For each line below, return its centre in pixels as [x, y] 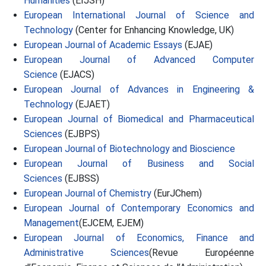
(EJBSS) [81, 178]
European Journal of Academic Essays [103, 45]
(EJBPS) [81, 134]
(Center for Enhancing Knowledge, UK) [153, 30]
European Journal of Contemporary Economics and [139, 208]
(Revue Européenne [202, 253]
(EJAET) [91, 104]
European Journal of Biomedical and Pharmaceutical [139, 119]
